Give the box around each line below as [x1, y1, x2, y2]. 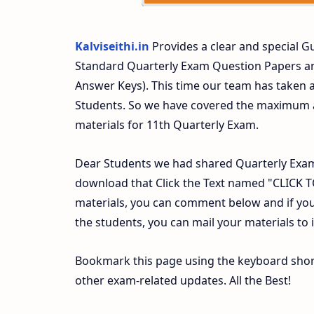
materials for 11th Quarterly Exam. [75, 116, 259, 132]
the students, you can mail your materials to [75, 214, 311, 230]
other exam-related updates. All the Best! [75, 273, 291, 289]
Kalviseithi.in [75, 38, 149, 54]
